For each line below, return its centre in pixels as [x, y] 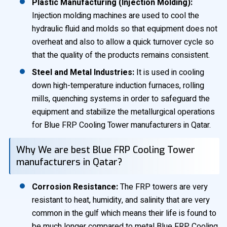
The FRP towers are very [163, 187]
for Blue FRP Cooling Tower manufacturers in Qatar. [121, 125]
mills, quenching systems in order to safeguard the [121, 99]
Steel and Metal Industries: [83, 72]
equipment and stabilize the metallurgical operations [123, 112]
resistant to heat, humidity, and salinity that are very [121, 200]
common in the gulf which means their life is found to [124, 213]
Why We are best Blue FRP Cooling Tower [105, 150]
